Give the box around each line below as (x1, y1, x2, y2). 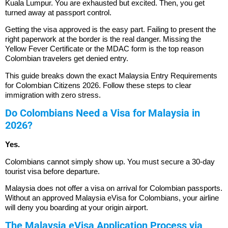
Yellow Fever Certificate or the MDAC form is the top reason (5, 44, 204, 53)
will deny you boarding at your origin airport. (5, 203, 148, 212)
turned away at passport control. (5, 8, 111, 17)
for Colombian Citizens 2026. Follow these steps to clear (5, 80, 191, 90)
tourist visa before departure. (5, 166, 100, 176)
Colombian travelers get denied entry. (5, 54, 128, 63)
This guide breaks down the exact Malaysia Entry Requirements (5, 71, 217, 80)
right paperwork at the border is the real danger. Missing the (5, 35, 201, 44)
